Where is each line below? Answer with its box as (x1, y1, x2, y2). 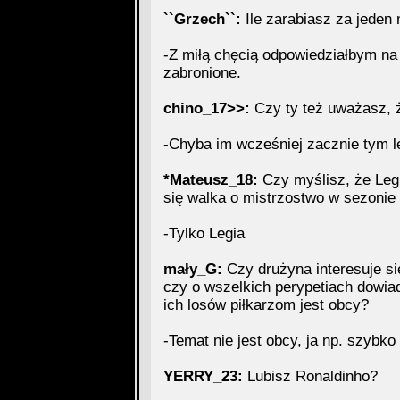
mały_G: (162, 261, 222, 278)
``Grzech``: (162, 11, 241, 28)
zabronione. (162, 64, 241, 81)
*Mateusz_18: (162, 171, 258, 188)
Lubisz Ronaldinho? (242, 368, 378, 385)
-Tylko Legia (162, 225, 245, 242)
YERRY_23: (162, 368, 243, 385)
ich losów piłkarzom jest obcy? (162, 296, 369, 313)
